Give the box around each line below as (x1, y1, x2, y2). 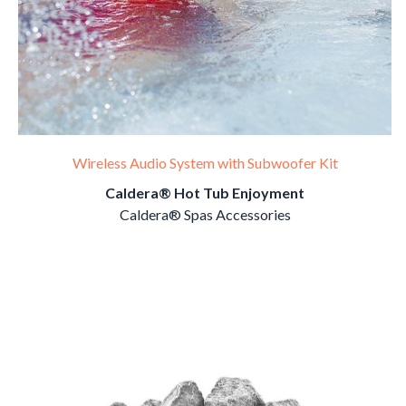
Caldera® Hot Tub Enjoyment (105, 184, 304, 201)
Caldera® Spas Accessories (119, 206, 291, 223)
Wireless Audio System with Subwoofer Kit (72, 154, 338, 171)
